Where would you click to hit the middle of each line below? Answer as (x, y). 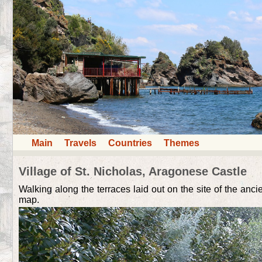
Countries (130, 143)
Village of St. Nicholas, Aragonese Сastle (133, 171)
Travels (80, 143)
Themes (182, 143)
